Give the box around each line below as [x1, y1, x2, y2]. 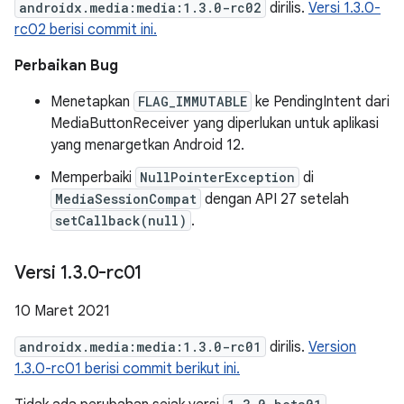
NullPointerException [140, 169, 295, 186]
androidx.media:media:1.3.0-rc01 [19, 338, 262, 355]
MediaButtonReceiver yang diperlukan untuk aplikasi [50, 115, 379, 133]
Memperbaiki [50, 169, 135, 187]
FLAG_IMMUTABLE [138, 93, 247, 110]
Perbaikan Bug [14, 57, 118, 75]
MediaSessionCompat [55, 190, 197, 207]
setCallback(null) [55, 212, 187, 229]
